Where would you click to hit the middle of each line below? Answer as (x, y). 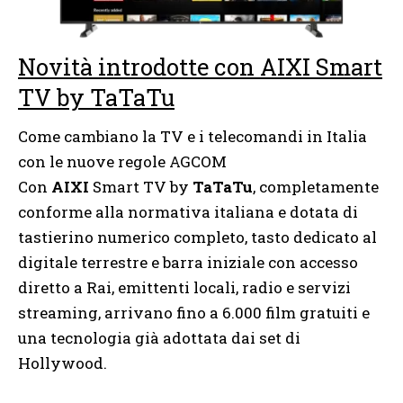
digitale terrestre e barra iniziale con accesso (188, 262)
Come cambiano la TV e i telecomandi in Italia (193, 136)
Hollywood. (63, 363)
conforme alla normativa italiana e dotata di (188, 211)
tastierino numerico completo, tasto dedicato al (197, 237)
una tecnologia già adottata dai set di (159, 337)
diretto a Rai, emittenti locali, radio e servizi (184, 287)
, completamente (316, 186)
